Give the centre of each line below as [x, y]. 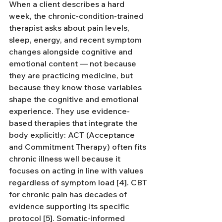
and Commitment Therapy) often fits [79, 146]
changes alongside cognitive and [72, 51]
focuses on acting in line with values [77, 170]
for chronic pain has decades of [69, 194]
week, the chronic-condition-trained [77, 16]
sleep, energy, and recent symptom [76, 39]
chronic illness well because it [66, 158]
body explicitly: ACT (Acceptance [73, 135]
